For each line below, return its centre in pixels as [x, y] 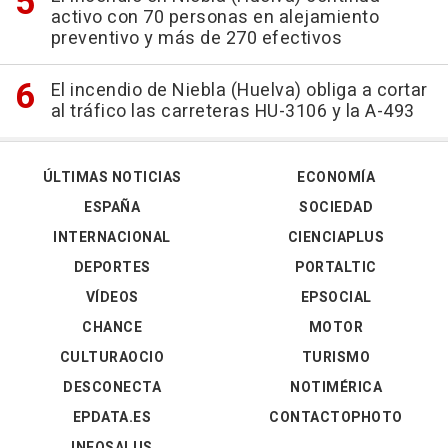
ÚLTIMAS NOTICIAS [112, 178]
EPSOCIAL [336, 298]
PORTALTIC [336, 268]
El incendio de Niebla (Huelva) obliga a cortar [239, 91]
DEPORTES [112, 268]
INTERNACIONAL [112, 238]
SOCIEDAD [336, 208]
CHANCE [112, 328]
